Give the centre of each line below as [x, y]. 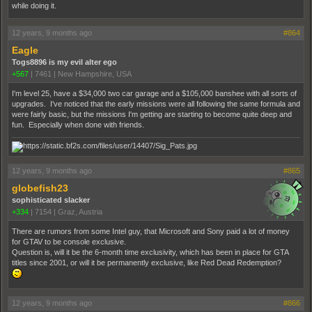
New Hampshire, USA [95, 73]
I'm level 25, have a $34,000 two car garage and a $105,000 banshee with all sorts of [154, 93]
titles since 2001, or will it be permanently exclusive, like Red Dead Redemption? [147, 262]
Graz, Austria [80, 211]
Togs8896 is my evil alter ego [64, 62]
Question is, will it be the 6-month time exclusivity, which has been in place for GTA [150, 252]
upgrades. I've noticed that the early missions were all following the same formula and [156, 103]
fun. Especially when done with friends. [78, 124]
